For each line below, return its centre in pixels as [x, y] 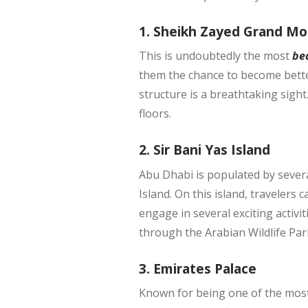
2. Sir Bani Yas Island [204, 150]
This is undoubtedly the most [214, 56]
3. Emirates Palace [197, 268]
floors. [155, 114]
